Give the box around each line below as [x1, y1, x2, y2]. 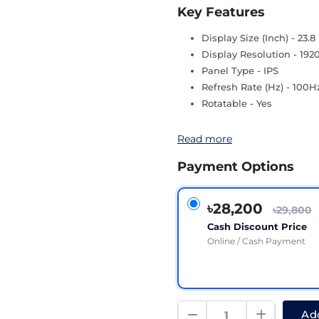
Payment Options [177, 159, 294, 174]
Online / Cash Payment [206, 235, 305, 246]
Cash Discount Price [206, 220, 307, 232]
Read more [177, 132, 232, 145]
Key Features [177, 4, 265, 20]
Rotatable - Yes [202, 98, 272, 109]
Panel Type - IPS [202, 65, 278, 76]
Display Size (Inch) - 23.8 [202, 32, 315, 43]
